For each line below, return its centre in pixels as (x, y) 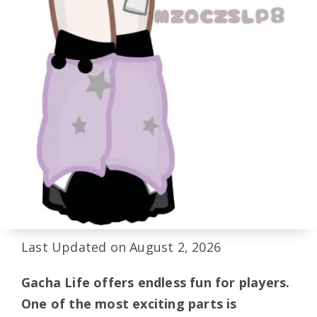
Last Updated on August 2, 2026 (121, 247)
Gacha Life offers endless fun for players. (156, 283)
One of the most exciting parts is (129, 304)
